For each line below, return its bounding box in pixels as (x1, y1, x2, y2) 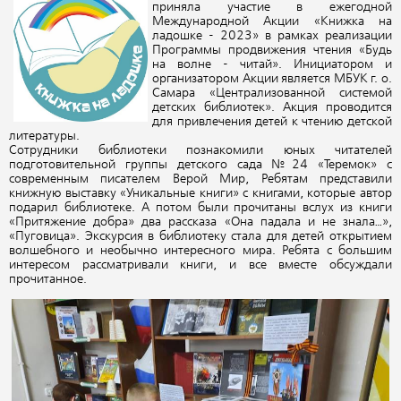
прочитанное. (9, 273, 87, 286)
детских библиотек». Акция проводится (152, 101, 392, 115)
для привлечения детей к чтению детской (152, 115, 392, 129)
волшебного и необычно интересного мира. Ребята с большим (9, 244, 392, 258)
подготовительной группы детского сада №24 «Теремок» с (9, 158, 392, 172)
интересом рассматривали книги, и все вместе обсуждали (9, 259, 392, 272)
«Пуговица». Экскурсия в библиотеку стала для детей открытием (9, 230, 392, 243)
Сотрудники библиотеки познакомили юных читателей (9, 144, 392, 158)
